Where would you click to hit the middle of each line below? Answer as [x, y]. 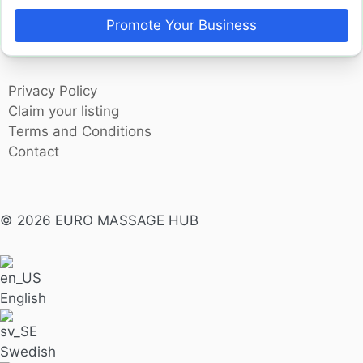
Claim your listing [64, 111]
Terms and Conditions [80, 131]
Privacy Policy [53, 90]
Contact [34, 151]
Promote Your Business [181, 25]
